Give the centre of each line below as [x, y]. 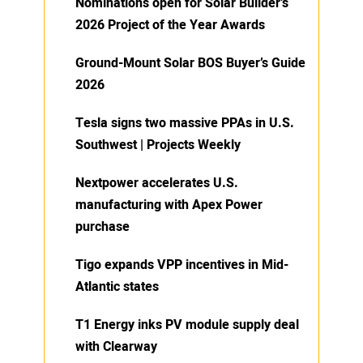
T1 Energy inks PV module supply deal [187, 325]
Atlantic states [117, 286]
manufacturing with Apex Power [169, 205]
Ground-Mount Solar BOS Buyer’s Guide [190, 63]
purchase [102, 226]
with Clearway [116, 346]
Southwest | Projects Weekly [158, 145]
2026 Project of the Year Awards [170, 25]
